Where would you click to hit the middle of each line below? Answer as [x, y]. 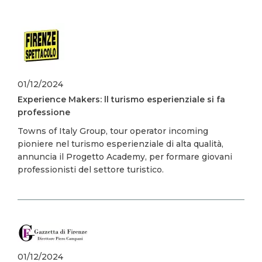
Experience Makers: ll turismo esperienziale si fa [121, 99]
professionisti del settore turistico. [91, 170]
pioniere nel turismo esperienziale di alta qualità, [120, 144]
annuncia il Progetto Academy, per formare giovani [125, 157]
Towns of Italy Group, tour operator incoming [113, 131]
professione [44, 112]
